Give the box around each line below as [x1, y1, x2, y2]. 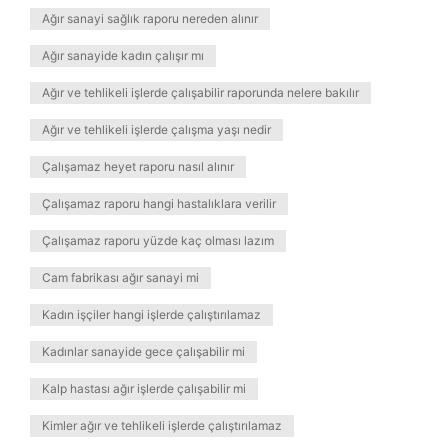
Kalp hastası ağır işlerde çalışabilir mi [42, 381, 246, 396]
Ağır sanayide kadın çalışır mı [42, 48, 204, 63]
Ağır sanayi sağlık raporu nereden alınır [42, 11, 258, 26]
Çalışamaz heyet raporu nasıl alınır [42, 159, 234, 174]
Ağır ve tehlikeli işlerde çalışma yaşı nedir [42, 122, 271, 137]
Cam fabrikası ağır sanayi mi [42, 270, 199, 285]
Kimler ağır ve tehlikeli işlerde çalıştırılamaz [42, 418, 282, 433]
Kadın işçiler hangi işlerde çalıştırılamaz [42, 307, 261, 322]
